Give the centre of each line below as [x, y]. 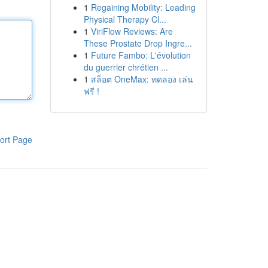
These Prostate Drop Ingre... [138, 43]
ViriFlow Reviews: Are [132, 31]
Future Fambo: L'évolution [141, 55]
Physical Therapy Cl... [125, 19]
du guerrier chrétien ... [126, 67]
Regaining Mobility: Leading [143, 7]
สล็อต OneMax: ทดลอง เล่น [142, 79]
